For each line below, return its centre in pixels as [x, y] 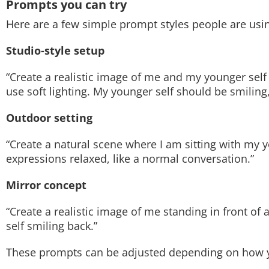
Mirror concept [46, 185]
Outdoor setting [49, 118]
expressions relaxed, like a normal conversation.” [130, 159]
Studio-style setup [55, 50]
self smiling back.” [52, 226]
